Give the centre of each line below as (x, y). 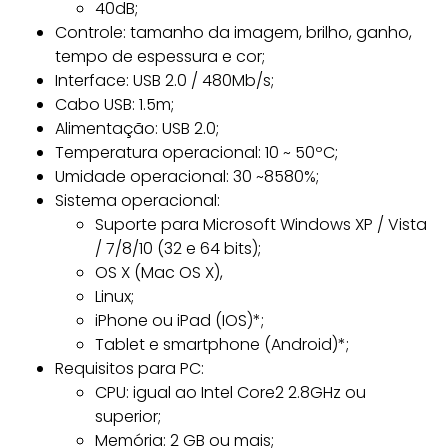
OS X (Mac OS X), (159, 273)
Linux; (114, 297)
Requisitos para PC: (129, 369)
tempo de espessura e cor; (160, 57)
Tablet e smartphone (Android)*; (222, 345)
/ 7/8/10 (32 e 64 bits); (178, 249)
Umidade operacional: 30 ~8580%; (187, 177)
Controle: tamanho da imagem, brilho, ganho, (233, 33)
